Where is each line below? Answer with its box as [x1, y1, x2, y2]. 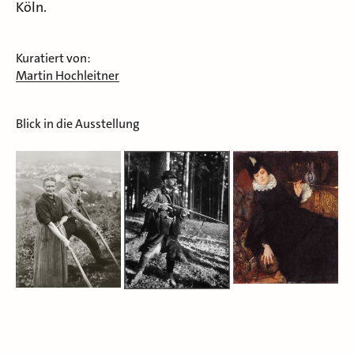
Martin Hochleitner [16, 66, 119, 84]
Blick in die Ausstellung [16, 115, 140, 132]
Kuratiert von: [16, 49, 91, 66]
